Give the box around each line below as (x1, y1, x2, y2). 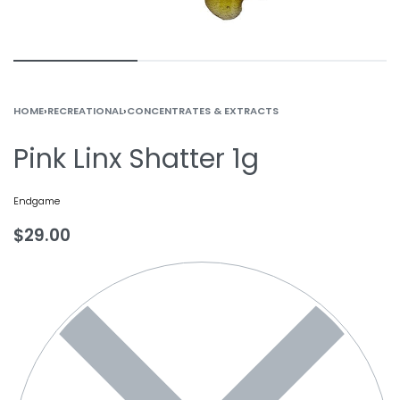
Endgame (13, 194, 60, 208)
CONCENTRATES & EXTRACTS (127, 104, 279, 118)
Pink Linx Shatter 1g (13, 140, 259, 178)
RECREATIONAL (47, 104, 123, 118)
